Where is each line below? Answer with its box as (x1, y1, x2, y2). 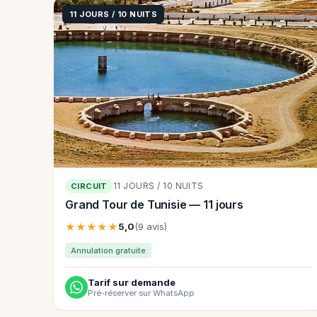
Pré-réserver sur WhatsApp (88, 287, 195, 298)
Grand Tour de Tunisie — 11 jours (65, 197, 243, 212)
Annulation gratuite (71, 245, 146, 255)
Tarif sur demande (88, 276, 175, 288)
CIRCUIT (71, 180, 108, 191)
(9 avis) (134, 220, 167, 232)
